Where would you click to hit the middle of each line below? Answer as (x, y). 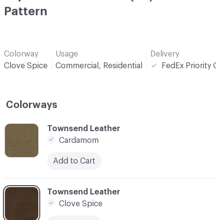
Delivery (165, 54)
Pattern (26, 12)
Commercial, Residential (99, 66)
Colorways (32, 105)
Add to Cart (74, 161)
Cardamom (79, 140)
